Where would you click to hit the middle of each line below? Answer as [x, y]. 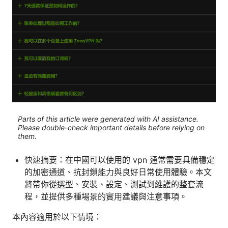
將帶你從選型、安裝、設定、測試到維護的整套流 [114, 184]
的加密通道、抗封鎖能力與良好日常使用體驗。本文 [118, 172]
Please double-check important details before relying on [111, 128]
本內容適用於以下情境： [57, 217]
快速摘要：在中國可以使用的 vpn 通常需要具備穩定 [120, 160]
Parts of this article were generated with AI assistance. [108, 119]
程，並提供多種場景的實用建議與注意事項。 [106, 196]
